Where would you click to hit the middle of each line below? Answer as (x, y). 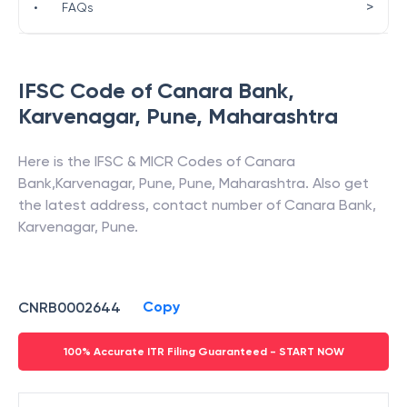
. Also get (337, 183)
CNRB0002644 (69, 307)
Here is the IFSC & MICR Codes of (131, 161)
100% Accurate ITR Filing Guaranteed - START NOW (203, 352)
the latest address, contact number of (151, 205)
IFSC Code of (88, 90)
